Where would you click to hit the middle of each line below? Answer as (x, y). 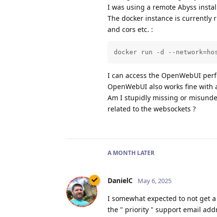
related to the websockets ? (152, 108)
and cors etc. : (130, 30)
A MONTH (122, 153)
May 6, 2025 (155, 180)
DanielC (120, 180)
